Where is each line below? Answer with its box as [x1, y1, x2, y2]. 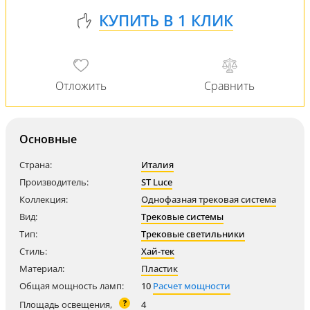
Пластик [141, 262, 178, 275]
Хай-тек [141, 245, 174, 258]
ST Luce [141, 176, 172, 189]
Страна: [19, 158, 52, 172]
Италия [141, 158, 174, 172]
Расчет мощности [153, 280, 230, 293]
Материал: [19, 262, 64, 275]
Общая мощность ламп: [19, 280, 124, 293]
